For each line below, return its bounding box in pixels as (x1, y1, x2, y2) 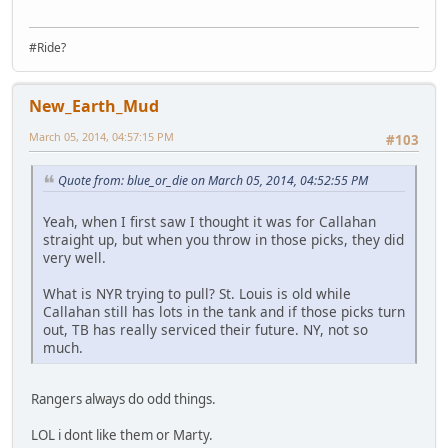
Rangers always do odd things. (31, 390, 216, 409)
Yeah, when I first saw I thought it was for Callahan (43, 212, 376, 232)
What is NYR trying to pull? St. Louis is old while (43, 284, 351, 304)
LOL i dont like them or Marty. (31, 426, 213, 445)
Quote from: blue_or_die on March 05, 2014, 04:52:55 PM (58, 172, 368, 190)
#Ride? (29, 39, 66, 57)
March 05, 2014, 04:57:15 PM (29, 129, 174, 145)
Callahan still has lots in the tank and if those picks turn (43, 302, 405, 322)
